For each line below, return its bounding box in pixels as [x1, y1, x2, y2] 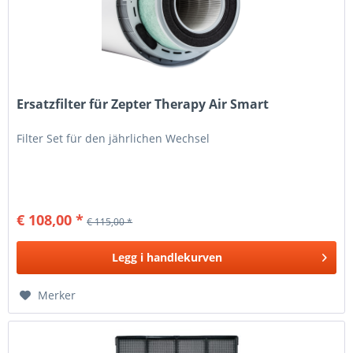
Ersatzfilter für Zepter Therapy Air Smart [17, 95, 269, 113]
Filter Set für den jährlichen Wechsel [17, 131, 210, 147]
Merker [38, 288, 76, 303]
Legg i [112, 250, 144, 266]
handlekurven [147, 250, 223, 266]
